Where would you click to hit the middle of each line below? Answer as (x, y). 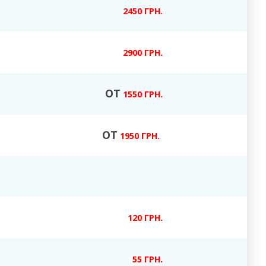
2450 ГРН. (143, 11)
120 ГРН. (145, 218)
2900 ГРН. (143, 53)
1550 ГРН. (142, 94)
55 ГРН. (148, 259)
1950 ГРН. (139, 136)
